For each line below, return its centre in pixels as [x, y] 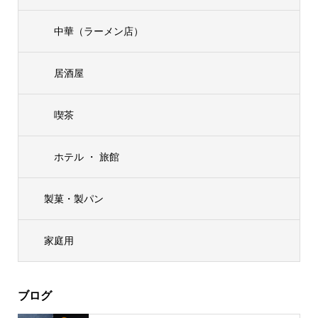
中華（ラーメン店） [98, 31]
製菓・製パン [73, 198]
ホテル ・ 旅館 [86, 156]
